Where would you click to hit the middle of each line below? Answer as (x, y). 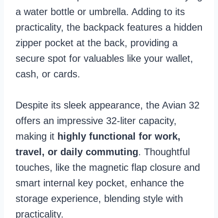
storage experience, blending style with (99, 198)
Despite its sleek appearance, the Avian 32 (108, 105)
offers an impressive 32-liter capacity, (96, 120)
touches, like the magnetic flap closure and (108, 167)
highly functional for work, (119, 136)
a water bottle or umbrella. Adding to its (100, 11)
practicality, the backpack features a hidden (109, 27)
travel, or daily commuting (77, 152)
